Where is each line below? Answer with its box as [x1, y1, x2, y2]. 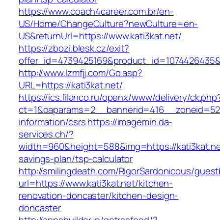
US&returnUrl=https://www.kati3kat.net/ [19, 29, 182, 43]
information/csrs [19, 115, 86, 129]
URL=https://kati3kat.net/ [19, 79, 123, 92]
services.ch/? [19, 128, 74, 141]
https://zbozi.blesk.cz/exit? [19, 42, 130, 55]
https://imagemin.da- [87, 115, 173, 129]
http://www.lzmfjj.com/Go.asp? [19, 66, 143, 80]
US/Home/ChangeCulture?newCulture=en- [19, 17, 198, 30]
